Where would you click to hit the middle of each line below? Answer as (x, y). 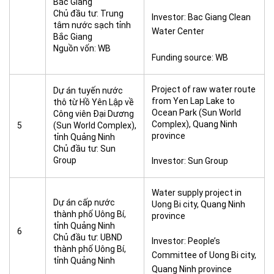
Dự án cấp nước (84, 202)
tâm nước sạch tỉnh (92, 25)
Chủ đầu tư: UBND (88, 237)
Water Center (178, 31)
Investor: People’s (186, 241)
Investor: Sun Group (190, 161)
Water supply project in (197, 193)
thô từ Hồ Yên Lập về (94, 102)
